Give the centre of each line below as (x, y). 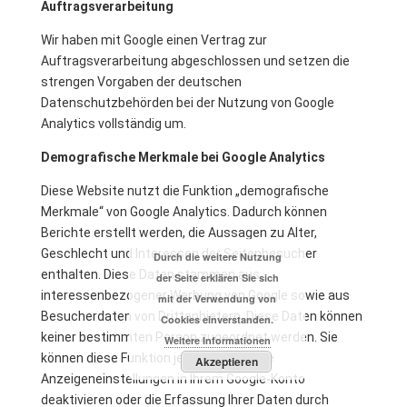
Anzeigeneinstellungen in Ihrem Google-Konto (173, 379)
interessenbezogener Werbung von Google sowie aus (195, 295)
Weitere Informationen (217, 340)
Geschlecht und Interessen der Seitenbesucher (179, 253)
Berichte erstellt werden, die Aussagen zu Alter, (179, 233)
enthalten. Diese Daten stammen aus (150, 274)
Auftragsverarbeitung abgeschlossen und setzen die (195, 61)
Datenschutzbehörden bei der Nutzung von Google (187, 103)
